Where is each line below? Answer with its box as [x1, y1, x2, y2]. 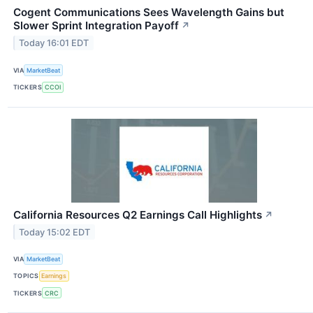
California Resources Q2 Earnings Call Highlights [13, 208, 262, 221]
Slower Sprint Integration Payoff [13, 19, 179, 33]
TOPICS [13, 272, 39, 280]
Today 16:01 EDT [19, 38, 89, 49]
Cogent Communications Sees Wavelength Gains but [13, 6, 284, 20]
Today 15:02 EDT [19, 226, 91, 238]
